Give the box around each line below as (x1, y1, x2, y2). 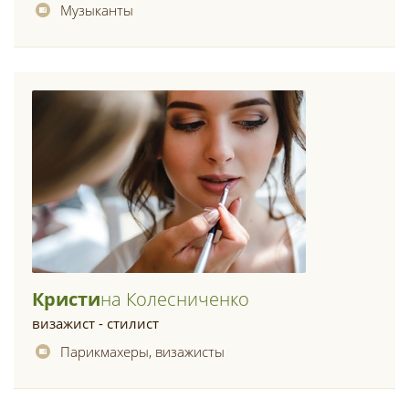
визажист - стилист (32, 314, 159, 332)
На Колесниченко (100, 287, 249, 311)
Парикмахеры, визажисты (60, 342, 225, 361)
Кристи (32, 287, 100, 311)
